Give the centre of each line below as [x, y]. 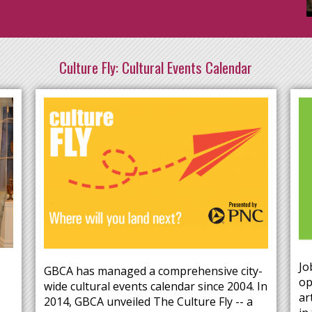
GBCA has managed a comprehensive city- [153, 271]
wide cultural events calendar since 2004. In [155, 286]
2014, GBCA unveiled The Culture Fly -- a [148, 301]
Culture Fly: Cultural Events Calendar [156, 68]
